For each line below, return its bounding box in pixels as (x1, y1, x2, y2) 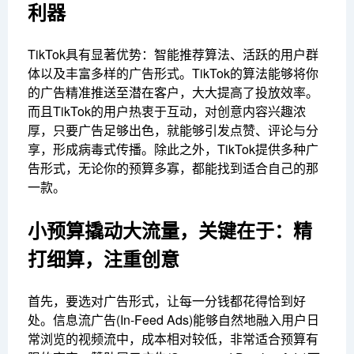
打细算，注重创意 (28, 245, 179, 273)
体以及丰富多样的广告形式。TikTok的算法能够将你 (28, 64, 318, 83)
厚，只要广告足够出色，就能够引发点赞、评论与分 (28, 121, 318, 140)
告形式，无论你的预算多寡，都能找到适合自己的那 (28, 159, 318, 178)
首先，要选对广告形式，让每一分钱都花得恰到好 (28, 292, 306, 311)
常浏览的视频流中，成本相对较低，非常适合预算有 (28, 330, 318, 348)
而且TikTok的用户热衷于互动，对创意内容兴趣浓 (28, 102, 306, 121)
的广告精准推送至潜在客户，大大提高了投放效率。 (28, 83, 318, 102)
